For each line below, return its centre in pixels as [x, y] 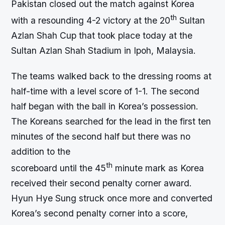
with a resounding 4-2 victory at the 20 [91, 20]
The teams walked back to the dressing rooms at [111, 76]
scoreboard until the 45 [59, 168]
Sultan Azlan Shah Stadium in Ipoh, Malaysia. [104, 50]
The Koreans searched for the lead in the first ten [111, 121]
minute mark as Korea [158, 168]
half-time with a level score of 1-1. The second [105, 91]
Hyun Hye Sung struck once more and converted [112, 198]
